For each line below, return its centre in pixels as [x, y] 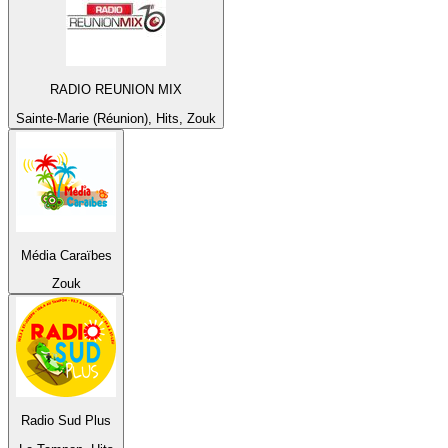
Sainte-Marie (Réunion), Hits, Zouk [116, 118]
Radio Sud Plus [66, 421]
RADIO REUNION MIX [116, 90]
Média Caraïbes [66, 255]
